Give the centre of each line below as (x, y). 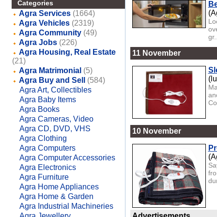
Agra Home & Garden (56, 196)
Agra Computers (47, 148)
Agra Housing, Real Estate (67, 52)
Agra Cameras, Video (56, 119)
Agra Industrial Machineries (66, 206)
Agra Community (50, 33)
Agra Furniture (44, 177)
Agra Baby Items (47, 100)
